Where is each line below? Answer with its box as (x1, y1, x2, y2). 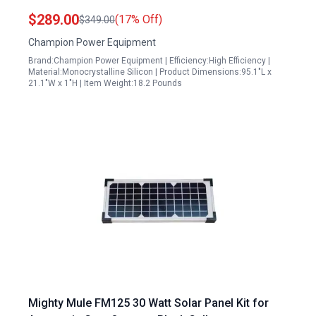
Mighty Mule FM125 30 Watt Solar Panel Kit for (28, 296, 269, 310)
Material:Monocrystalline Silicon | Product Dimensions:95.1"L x (28, 67, 272, 77)
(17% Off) (115, 13, 162, 26)
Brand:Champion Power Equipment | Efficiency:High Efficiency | (28, 56, 270, 66)
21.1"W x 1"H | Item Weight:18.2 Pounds (28, 78, 182, 88)
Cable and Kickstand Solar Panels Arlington (28, 6, 252, 19)
